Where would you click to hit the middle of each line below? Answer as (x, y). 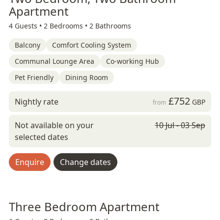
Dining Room (87, 77)
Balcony (27, 45)
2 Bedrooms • (67, 26)
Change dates (85, 162)
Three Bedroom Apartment (84, 206)
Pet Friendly (34, 77)
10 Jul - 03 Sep (180, 125)
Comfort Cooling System (92, 45)
